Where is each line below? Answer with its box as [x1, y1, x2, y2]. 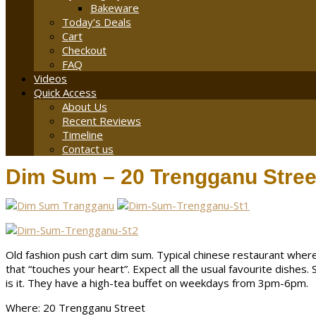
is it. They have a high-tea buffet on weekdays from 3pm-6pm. [6, 276, 308, 291]
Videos [34, 71, 67, 86]
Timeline [62, 128, 103, 142]
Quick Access [34, 85, 97, 100]
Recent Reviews [62, 114, 141, 128]
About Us [62, 99, 107, 114]
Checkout [62, 43, 107, 58]
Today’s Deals [62, 15, 131, 30]
